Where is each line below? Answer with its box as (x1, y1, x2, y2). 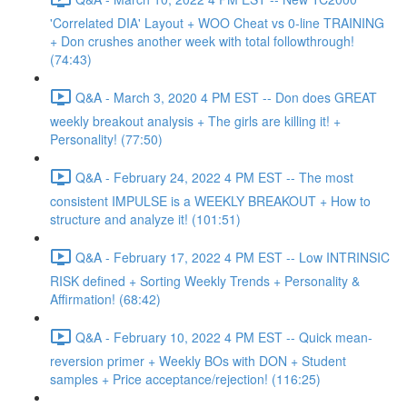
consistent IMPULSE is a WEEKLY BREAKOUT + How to (50, 192, 371, 210)
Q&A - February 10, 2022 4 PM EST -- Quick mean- (75, 327, 372, 346)
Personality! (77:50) (50, 130, 163, 148)
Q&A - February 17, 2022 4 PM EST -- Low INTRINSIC (75, 247, 390, 266)
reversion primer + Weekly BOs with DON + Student (50, 352, 346, 370)
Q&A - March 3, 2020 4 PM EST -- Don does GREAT (75, 87, 377, 106)
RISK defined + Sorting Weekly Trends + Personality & (50, 272, 360, 290)
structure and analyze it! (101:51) (50, 210, 241, 228)
